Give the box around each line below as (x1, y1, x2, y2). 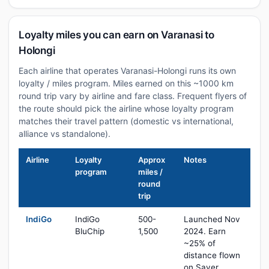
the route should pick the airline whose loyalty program (19, 103, 234, 113)
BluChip (75, 226, 104, 236)
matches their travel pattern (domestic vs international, (19, 116, 234, 126)
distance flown (184, 250, 240, 260)
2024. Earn (184, 226, 226, 236)
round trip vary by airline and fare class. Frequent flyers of (19, 91, 247, 101)
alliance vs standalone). (19, 128, 110, 139)
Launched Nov (184, 214, 240, 224)
